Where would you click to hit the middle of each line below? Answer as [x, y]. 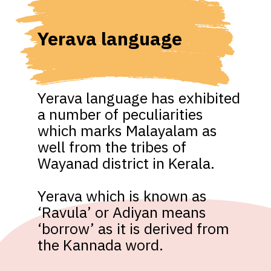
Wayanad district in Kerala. [128, 163]
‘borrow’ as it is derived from [133, 228]
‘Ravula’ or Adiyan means [122, 212]
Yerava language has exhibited [139, 98]
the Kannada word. [100, 245]
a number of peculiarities [120, 114]
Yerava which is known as [122, 196]
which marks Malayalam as [127, 130]
